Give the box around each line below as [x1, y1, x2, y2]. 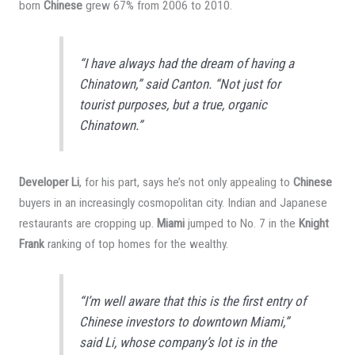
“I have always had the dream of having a [79, 55, 295, 71]
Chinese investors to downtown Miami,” [79, 313, 290, 330]
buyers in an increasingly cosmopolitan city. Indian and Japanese [18, 195, 327, 210]
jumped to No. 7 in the [184, 216, 299, 231]
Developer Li [18, 174, 79, 189]
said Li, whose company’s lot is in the [79, 334, 277, 350]
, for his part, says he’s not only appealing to [78, 174, 293, 189]
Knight [298, 216, 329, 231]
